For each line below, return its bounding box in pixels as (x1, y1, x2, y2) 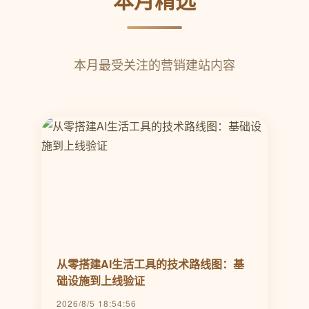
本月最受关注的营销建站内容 (74, 55, 235, 73)
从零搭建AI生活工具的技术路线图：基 (57, 256, 244, 272)
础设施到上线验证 (57, 272, 145, 288)
